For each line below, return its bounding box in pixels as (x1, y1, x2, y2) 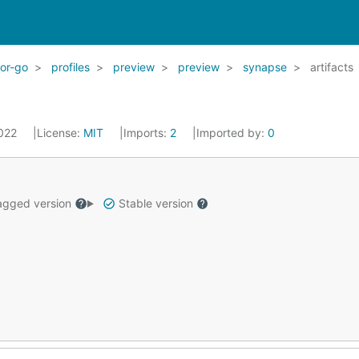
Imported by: (196, 126, 268, 139)
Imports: (123, 126, 170, 139)
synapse (243, 60, 287, 74)
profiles (51, 60, 90, 74)
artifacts (310, 60, 353, 74)
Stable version (115, 196, 196, 210)
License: (37, 126, 83, 139)
